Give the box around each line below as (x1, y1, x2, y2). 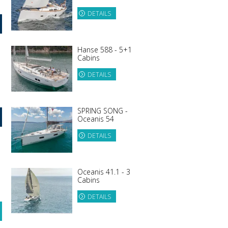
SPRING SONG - (77, 106, 128, 116)
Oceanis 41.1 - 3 (77, 167, 130, 177)
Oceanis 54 (77, 114, 114, 124)
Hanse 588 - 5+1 (77, 45, 132, 55)
